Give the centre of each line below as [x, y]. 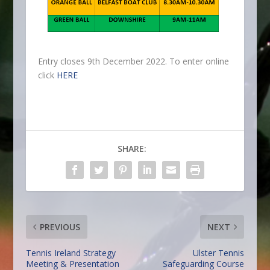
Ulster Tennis [219, 253]
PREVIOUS [60, 227]
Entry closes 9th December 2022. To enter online [133, 61]
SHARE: [132, 149]
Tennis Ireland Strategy [71, 253]
